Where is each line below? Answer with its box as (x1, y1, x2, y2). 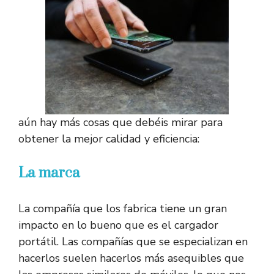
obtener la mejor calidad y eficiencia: (18, 131, 199, 147)
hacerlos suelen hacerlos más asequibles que (18, 251, 244, 266)
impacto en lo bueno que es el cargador (18, 218, 218, 233)
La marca (18, 164, 80, 183)
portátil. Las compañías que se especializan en (18, 234, 248, 250)
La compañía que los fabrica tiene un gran (18, 201, 227, 217)
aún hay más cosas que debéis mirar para (18, 115, 223, 130)
